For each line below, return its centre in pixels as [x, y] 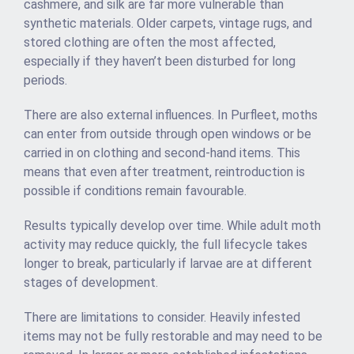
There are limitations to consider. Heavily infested [162, 318]
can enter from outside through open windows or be [168, 134]
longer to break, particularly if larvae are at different [168, 264]
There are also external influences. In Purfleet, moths [171, 115]
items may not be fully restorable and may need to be [173, 337]
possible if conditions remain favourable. [135, 191]
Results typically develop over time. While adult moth [172, 226]
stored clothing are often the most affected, [150, 43]
